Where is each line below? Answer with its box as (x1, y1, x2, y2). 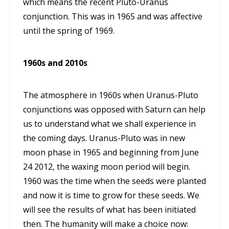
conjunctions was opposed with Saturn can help (23, 104, 205, 116)
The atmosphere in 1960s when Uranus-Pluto (23, 89, 198, 101)
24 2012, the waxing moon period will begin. (23, 161, 190, 173)
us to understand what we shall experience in (23, 118, 196, 130)
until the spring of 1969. (23, 25, 114, 37)
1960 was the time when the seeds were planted (23, 175, 206, 187)
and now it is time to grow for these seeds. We (23, 190, 199, 201)
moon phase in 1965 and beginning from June (23, 147, 199, 158)
